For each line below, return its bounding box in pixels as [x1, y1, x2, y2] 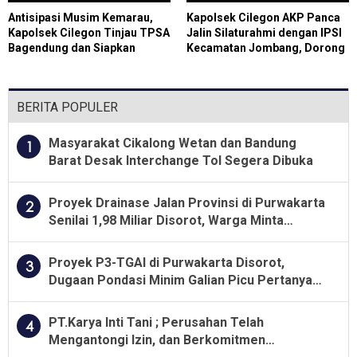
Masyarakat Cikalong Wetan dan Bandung [49, 135, 296, 151]
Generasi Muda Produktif [186, 56, 320, 69]
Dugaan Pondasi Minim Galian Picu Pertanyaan [49, 272, 327, 288]
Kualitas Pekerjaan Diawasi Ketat [49, 229, 247, 245]
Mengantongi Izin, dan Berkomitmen [49, 331, 265, 347]
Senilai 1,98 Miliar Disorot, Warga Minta [49, 212, 284, 228]
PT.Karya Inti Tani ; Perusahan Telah [49, 314, 264, 330]
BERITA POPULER [17, 99, 118, 115]
